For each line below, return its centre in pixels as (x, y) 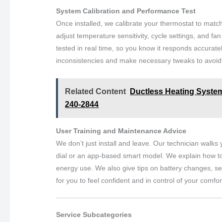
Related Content (96, 91)
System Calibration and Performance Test (126, 11)
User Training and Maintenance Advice (121, 131)
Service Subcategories (94, 215)
